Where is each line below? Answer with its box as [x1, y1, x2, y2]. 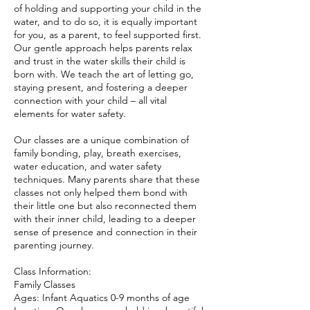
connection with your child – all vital [14, 94, 167, 107]
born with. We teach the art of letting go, [14, 68, 194, 80]
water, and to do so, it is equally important [14, 15, 197, 28]
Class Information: [14, 265, 91, 277]
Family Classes [14, 278, 75, 291]
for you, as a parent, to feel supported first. [14, 28, 201, 41]
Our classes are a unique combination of [14, 134, 189, 146]
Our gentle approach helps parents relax [14, 42, 192, 54]
